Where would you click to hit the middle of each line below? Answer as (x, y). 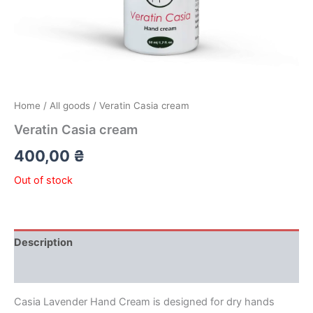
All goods (70, 105)
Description (43, 243)
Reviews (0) (44, 269)
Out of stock (43, 180)
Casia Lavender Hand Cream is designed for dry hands (144, 301)
